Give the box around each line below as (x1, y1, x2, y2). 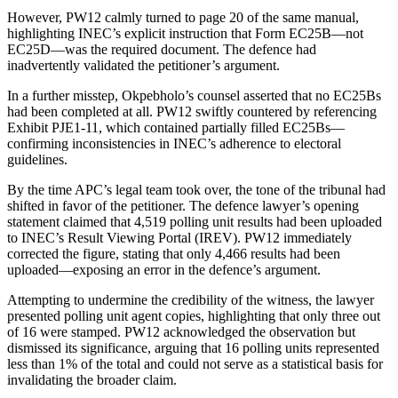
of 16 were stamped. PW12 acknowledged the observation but (7, 323, 355, 339)
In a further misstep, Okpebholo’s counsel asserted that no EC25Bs (7, 87, 381, 103)
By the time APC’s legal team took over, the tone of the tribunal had (7, 181, 386, 197)
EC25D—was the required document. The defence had (7, 41, 316, 57)
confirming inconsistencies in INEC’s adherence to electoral (7, 135, 341, 151)
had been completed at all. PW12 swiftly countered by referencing (7, 103, 377, 119)
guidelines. (7, 151, 68, 167)
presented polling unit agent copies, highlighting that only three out (7, 307, 380, 323)
